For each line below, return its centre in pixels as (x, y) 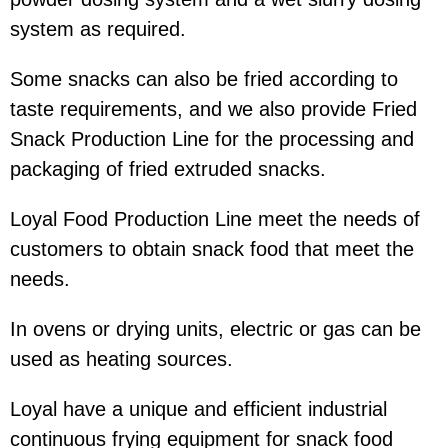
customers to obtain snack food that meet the (212, 249)
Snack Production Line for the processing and (212, 139)
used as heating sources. (121, 359)
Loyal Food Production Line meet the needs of (215, 219)
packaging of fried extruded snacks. (168, 169)
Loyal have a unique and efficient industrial (198, 409)
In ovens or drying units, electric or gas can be (215, 329)
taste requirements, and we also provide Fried (213, 109)
